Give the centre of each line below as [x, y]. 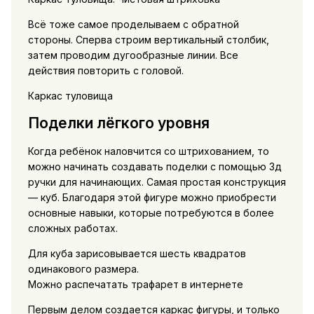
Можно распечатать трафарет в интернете [135, 284]
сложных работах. [73, 228]
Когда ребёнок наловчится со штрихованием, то [148, 151]
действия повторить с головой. [105, 70]
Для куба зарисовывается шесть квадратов [137, 253]
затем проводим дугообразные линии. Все [133, 55]
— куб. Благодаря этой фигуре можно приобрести [152, 197]
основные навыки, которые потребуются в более [151, 212]
